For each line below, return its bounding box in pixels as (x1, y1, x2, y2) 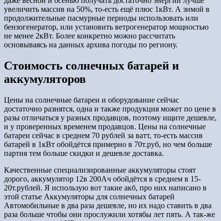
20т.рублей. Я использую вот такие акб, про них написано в (4, 183, 207, 192)
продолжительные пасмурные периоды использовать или (4, 14, 198, 23)
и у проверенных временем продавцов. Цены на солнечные (4, 122, 206, 131)
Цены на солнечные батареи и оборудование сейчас (4, 95, 179, 104)
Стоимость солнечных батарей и (4, 59, 179, 73)
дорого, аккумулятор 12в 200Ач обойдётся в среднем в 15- (4, 174, 201, 183)
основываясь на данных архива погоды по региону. (4, 40, 178, 49)
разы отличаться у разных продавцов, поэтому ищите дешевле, (4, 113, 217, 122)
